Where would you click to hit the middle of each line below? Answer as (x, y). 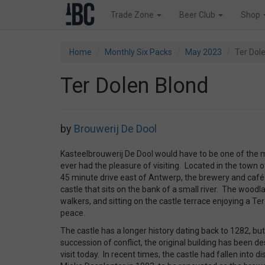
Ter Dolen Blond (135, 86)
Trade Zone (133, 15)
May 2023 (203, 52)
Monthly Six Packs (138, 52)
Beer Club (198, 15)
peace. (74, 213)
